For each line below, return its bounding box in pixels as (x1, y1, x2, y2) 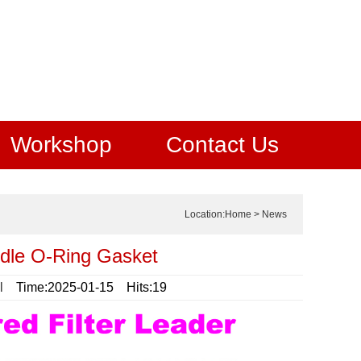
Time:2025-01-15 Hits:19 (2, 280, 167, 294)
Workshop (10, 132, 112, 157)
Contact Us (166, 132, 279, 157)
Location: (185, 209, 225, 220)
